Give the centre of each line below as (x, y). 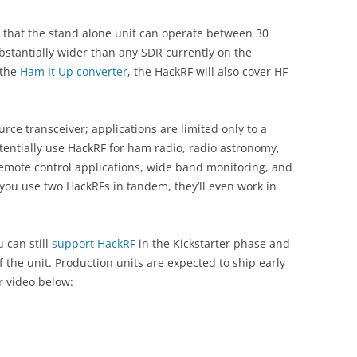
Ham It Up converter (74, 72)
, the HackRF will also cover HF (208, 72)
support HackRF (94, 244)
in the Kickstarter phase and (213, 244)
